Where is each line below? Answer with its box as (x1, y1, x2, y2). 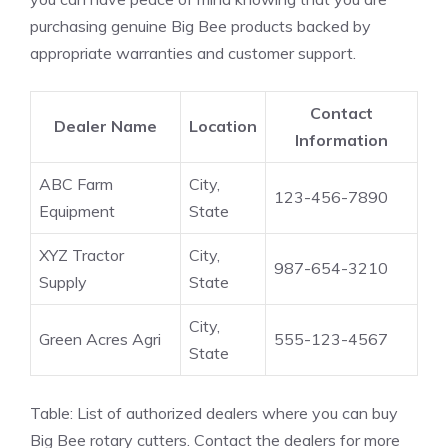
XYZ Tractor (39, 244, 124, 265)
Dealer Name (54, 115, 157, 136)
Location (189, 115, 257, 136)
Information (295, 129, 388, 150)
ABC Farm (39, 173, 113, 194)
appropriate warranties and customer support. (30, 42, 356, 63)
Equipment (39, 200, 115, 221)
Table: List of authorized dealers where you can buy (30, 402, 398, 423)
